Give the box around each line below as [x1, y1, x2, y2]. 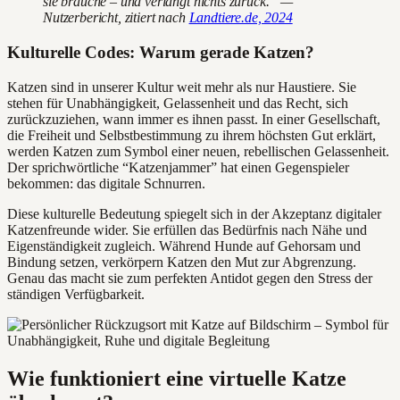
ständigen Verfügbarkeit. [7, 286, 145, 302]
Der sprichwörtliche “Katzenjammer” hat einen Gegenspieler [7, 159, 349, 175]
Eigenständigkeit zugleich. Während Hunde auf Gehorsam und [7, 237, 361, 254]
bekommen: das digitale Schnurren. [7, 175, 205, 191]
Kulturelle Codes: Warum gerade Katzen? [7, 42, 314, 62]
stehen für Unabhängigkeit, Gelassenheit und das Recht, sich [7, 95, 348, 111]
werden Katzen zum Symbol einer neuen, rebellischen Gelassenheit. [7, 143, 389, 159]
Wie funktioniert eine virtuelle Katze [7, 366, 346, 390]
